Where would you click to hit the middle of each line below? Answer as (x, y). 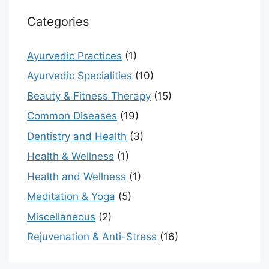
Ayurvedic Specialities (80, 76)
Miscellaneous (61, 216)
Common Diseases (72, 116)
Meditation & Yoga (71, 197)
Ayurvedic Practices (74, 56)
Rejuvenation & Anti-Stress (92, 237)
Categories (58, 21)
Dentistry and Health (77, 136)
